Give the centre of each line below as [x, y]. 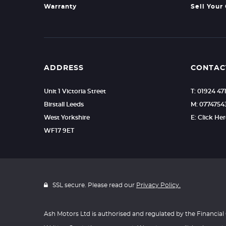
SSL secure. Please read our [94, 185]
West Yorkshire [67, 118]
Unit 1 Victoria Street [75, 91]
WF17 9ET [59, 131]
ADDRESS [64, 68]
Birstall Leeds [64, 104]
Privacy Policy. [158, 185]
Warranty [60, 7]
